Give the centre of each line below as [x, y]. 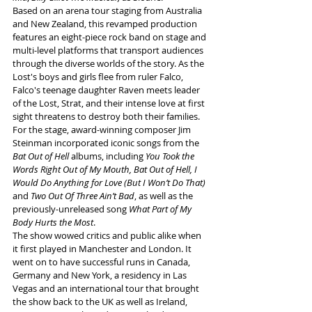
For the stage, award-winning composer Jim [103, 130]
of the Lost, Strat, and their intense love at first [110, 103]
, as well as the [165, 196]
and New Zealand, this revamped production [106, 24]
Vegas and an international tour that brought [107, 288]
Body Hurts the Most [53, 222]
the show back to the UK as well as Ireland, [101, 302]
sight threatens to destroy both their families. [107, 116]
